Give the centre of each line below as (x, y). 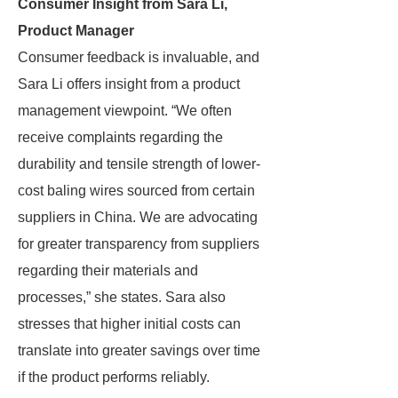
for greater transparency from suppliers (139, 244)
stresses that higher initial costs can (129, 324)
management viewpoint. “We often (125, 111)
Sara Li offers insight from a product (129, 84)
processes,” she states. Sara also (122, 297)
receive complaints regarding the (120, 137)
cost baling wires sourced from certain (136, 191)
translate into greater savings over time (139, 350)
